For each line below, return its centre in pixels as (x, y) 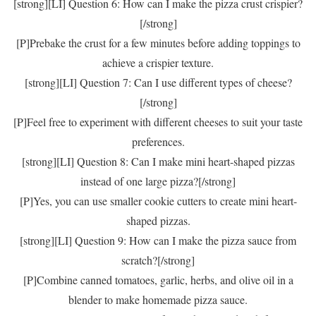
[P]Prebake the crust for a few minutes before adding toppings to (158, 43)
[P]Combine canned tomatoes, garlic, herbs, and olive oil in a (158, 280)
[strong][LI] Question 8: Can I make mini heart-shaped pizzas (158, 161)
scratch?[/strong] (158, 260)
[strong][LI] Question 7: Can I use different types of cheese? (158, 82)
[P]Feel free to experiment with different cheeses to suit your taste (158, 122)
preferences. (158, 141)
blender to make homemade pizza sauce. (158, 299)
